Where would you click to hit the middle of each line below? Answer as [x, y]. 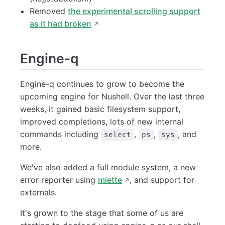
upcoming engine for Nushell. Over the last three [112, 96]
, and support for [162, 180]
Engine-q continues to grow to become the [102, 84]
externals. [38, 192]
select [118, 135]
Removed [49, 11]
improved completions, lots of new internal [102, 121]
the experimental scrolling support [134, 11]
